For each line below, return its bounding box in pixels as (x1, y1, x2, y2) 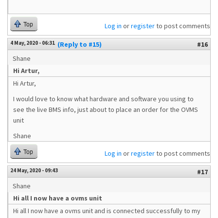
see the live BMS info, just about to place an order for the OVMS (13, 105, 198, 114)
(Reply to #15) (57, 40, 102, 49)
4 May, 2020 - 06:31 (10, 39, 55, 46)
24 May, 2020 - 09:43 (10, 167, 58, 174)
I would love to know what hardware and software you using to (13, 94, 194, 103)
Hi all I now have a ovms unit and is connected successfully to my (13, 206, 200, 215)
